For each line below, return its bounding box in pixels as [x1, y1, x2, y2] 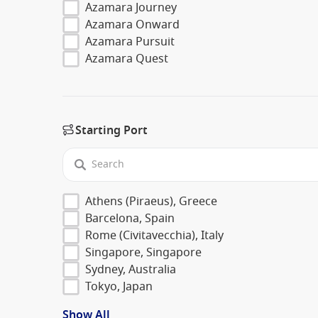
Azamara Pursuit [85, 33, 175, 50]
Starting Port [75, 121, 148, 139]
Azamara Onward [85, 16, 180, 33]
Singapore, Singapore [85, 243, 202, 261]
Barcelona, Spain [85, 209, 175, 227]
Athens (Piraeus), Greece [85, 192, 217, 210]
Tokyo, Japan [85, 278, 153, 295]
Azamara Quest [85, 50, 168, 67]
